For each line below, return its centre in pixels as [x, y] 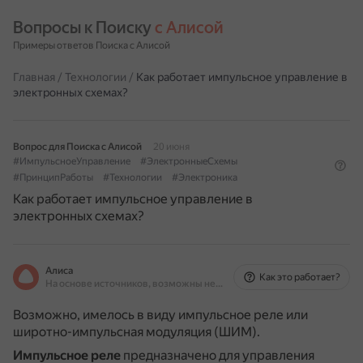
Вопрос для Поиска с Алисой [77, 147]
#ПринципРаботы [53, 177]
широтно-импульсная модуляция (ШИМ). [137, 332]
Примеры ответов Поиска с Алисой [92, 45]
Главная [34, 77]
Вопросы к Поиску [84, 28]
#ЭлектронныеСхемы [189, 161]
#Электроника [205, 177]
